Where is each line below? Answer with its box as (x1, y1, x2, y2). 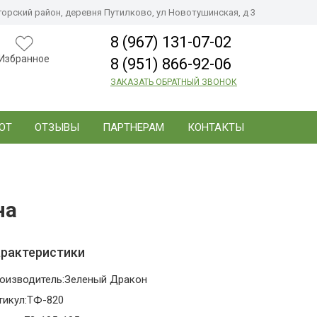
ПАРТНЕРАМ (103, 121, 165, 134)
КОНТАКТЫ (187, 121, 244, 134)
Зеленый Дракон (64, 273, 147, 286)
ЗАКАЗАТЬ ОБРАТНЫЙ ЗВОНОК (110, 77, 237, 87)
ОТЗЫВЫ (35, 121, 80, 134)
